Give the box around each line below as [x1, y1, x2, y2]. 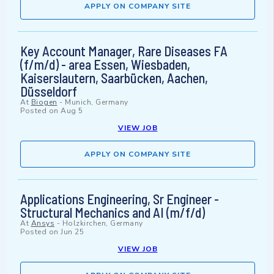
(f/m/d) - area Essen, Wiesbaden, [20, 56, 190, 73]
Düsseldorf [20, 83, 77, 100]
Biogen [31, 97, 57, 108]
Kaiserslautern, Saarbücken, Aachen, [20, 70, 208, 86]
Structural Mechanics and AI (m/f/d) [20, 204, 205, 221]
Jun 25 [61, 227, 84, 237]
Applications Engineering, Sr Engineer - [20, 191, 219, 207]
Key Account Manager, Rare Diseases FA [20, 43, 228, 59]
